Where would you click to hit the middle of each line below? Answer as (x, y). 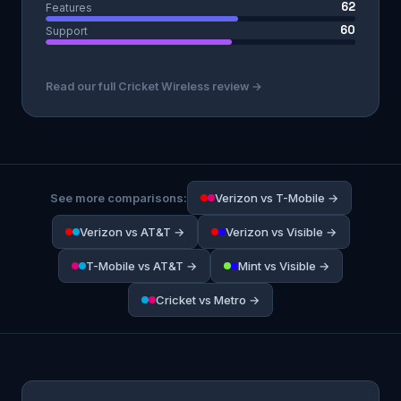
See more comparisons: (118, 198)
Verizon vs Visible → (281, 232)
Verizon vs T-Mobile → (276, 198)
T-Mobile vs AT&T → (141, 266)
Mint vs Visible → (284, 266)
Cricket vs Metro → (208, 300)
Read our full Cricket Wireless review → (154, 86)
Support (67, 30)
